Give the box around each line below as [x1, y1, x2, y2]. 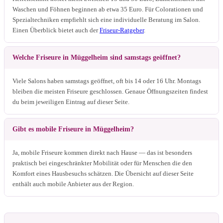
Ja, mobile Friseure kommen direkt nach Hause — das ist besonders [12, 148, 192, 156]
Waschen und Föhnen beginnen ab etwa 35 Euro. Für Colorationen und [12, 5, 203, 13]
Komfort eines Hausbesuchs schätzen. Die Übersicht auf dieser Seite [12, 169, 194, 177]
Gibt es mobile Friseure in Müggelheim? [12, 125, 134, 133]
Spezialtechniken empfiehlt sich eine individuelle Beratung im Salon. [12, 15, 200, 23]
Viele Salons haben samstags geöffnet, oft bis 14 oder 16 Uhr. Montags [12, 77, 201, 85]
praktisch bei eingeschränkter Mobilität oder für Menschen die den [12, 159, 192, 167]
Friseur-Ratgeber [100, 26, 144, 34]
